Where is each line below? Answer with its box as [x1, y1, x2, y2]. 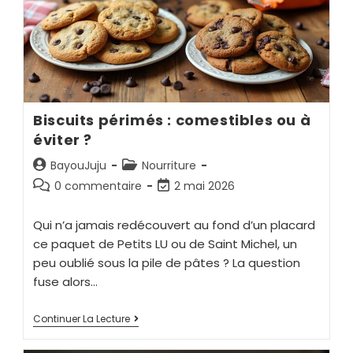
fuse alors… [33, 273, 98, 291]
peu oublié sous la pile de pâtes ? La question [33, 255, 301, 272]
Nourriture [142, 158, 197, 174]
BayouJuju [50, 158, 107, 174]
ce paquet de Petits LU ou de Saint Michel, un [33, 236, 298, 253]
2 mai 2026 [174, 178, 236, 195]
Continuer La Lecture [33, 312, 131, 326]
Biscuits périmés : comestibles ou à [33, 110, 311, 131]
